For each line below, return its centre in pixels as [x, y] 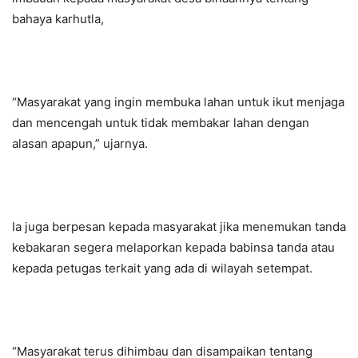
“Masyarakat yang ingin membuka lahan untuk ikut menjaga [178, 101]
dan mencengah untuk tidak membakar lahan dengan [161, 122]
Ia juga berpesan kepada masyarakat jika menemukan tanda [179, 226]
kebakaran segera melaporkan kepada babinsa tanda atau [173, 247]
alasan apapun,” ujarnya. [80, 143]
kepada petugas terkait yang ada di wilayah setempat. [162, 268]
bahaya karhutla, [58, 18]
